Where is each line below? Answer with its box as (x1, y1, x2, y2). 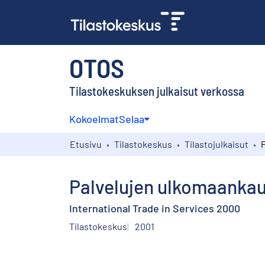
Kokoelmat (69, 112, 119, 125)
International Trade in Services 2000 (69, 201, 240, 215)
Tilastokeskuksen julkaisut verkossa (69, 83, 244, 98)
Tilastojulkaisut (185, 138, 248, 150)
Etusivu (70, 138, 102, 150)
